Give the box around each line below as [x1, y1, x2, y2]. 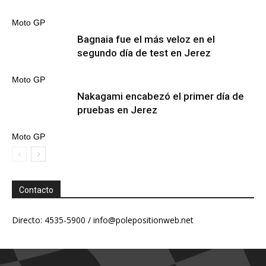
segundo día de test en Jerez [77, 47, 211, 59]
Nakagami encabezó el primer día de [77, 90, 244, 102]
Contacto [19, 185, 53, 195]
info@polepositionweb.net [93, 214, 194, 226]
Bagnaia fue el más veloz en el [77, 33, 215, 45]
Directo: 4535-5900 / [12, 214, 93, 226]
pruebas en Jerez [77, 104, 157, 116]
